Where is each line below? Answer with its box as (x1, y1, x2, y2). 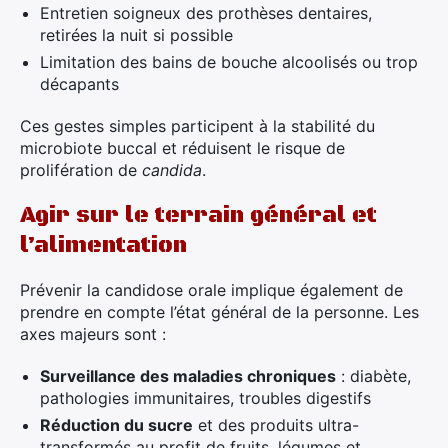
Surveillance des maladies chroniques (40, 366, 336, 386)
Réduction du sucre (40, 415, 193, 435)
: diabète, (336, 366, 411, 386)
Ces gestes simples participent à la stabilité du (20, 116, 375, 136)
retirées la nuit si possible (40, 25, 233, 45)
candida (142, 160, 202, 180)
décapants (40, 74, 119, 94)
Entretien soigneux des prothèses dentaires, (40, 3, 372, 23)
